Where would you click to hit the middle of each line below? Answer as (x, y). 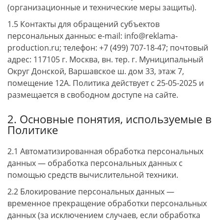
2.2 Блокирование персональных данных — (91, 192)
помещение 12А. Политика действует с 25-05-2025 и (106, 83)
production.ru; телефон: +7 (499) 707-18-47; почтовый (108, 48)
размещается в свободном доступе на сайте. (93, 95)
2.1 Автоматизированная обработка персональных (105, 151)
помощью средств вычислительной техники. (93, 175)
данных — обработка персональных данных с (95, 163)
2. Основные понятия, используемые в (110, 119)
